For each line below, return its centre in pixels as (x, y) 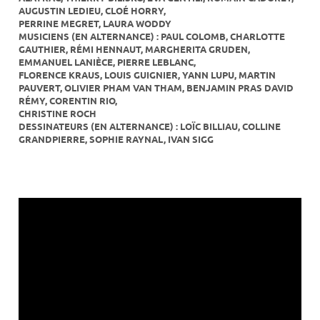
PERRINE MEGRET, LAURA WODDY (95, 24)
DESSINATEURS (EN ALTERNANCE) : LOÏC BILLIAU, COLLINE (150, 127)
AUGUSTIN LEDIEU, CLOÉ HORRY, (92, 11)
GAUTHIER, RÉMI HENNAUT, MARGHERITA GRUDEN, (134, 50)
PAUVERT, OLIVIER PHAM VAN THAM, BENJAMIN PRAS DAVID (156, 88)
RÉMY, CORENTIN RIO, (68, 101)
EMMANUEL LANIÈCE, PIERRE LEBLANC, (107, 62)
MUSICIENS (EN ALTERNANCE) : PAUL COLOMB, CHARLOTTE (152, 37)
